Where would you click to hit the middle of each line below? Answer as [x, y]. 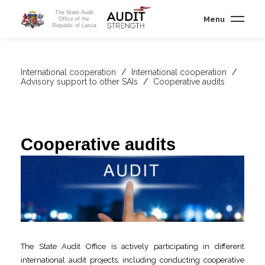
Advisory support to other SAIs [80, 82]
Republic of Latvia [74, 25]
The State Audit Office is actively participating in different [132, 246]
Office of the [74, 19]
